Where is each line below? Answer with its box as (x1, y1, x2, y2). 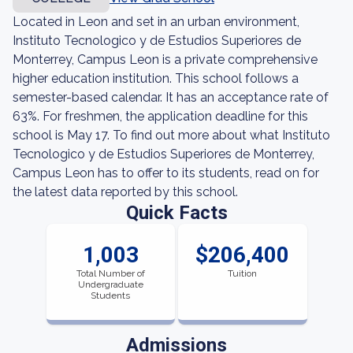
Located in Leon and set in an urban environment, (13, 14, 299, 29)
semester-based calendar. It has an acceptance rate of (13, 90, 329, 105)
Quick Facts (125, 202, 228, 224)
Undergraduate (77, 279, 143, 290)
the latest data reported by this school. (13, 184, 238, 199)
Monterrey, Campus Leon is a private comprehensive (13, 52, 318, 67)
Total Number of (76, 268, 145, 279)
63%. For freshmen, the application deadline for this (13, 109, 308, 124)
